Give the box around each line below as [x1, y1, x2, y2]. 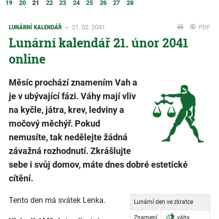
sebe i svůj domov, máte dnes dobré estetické [9, 159, 188, 170]
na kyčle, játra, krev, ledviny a [9, 105, 124, 115]
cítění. [9, 173, 33, 184]
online [9, 51, 45, 67]
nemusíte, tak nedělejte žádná [9, 132, 128, 143]
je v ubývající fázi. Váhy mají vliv [9, 91, 136, 102]
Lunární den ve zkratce [133, 198, 193, 206]
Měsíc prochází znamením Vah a [9, 77, 137, 88]
